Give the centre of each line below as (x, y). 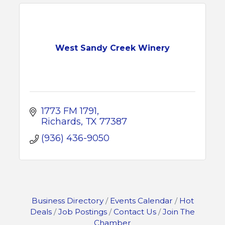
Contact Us (135, 212)
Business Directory (67, 201)
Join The (179, 212)
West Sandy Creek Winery (113, 48)
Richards (61, 122)
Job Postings (83, 212)
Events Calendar (141, 201)
